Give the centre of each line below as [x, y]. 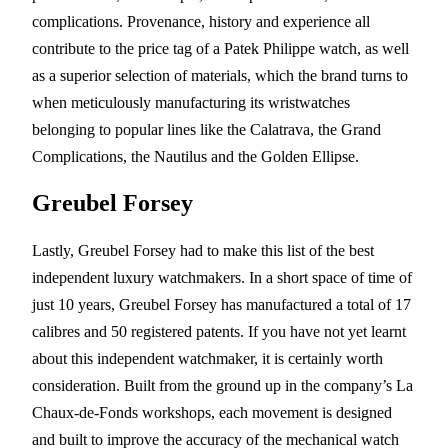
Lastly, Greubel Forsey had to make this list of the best [203, 250]
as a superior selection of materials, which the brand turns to [220, 76]
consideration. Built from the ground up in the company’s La [222, 385]
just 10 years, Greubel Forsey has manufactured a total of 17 [221, 304]
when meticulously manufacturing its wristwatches [191, 103]
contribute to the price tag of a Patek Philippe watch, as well [220, 49]
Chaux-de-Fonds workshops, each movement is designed [212, 412]
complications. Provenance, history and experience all [201, 22]
